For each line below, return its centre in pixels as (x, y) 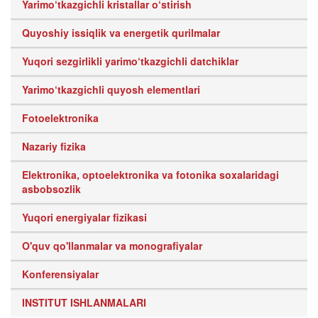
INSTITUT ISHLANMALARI (84, 302)
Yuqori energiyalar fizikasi (84, 217)
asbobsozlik (51, 189)
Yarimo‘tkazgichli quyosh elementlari (111, 89)
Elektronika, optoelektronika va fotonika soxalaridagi (150, 175)
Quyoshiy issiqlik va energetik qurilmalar (121, 33)
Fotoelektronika (60, 118)
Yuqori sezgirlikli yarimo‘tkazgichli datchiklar (130, 61)
